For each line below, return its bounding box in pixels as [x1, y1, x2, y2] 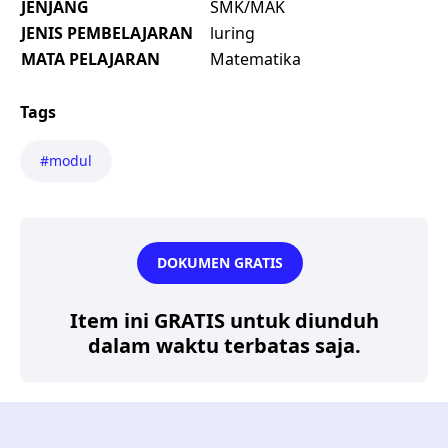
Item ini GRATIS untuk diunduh [69, 306, 379, 334]
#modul [40, 150, 92, 170]
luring [210, 21, 255, 44]
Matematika [210, 47, 301, 70]
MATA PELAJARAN [21, 47, 160, 70]
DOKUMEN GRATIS [157, 252, 283, 272]
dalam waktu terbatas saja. [87, 331, 361, 359]
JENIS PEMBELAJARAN [21, 21, 193, 44]
